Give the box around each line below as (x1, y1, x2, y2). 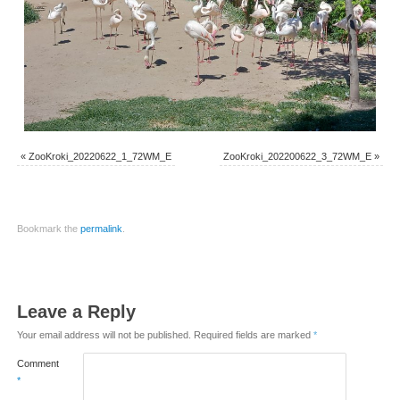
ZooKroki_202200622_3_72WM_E (223, 151, 372, 162)
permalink (79, 222, 122, 234)
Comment (16, 357, 59, 369)
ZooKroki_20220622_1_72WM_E (28, 151, 171, 162)
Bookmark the (16, 222, 80, 234)
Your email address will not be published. (16, 329, 191, 340)
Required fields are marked (193, 329, 313, 340)
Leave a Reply (16, 301, 136, 321)
